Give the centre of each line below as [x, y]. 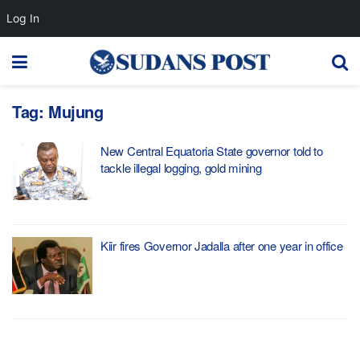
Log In [23, 18]
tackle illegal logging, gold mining [181, 168]
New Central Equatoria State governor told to [212, 151]
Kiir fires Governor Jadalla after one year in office [222, 245]
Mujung [76, 111]
